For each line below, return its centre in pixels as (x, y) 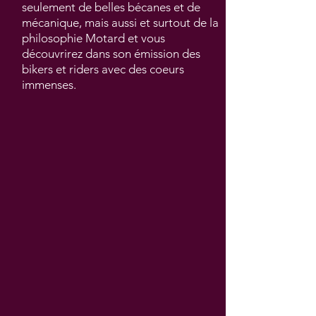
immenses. (49, 85)
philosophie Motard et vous (93, 38)
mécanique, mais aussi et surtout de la (120, 23)
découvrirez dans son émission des (111, 54)
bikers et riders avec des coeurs (103, 69)
